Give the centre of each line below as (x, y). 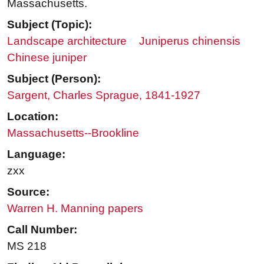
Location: (33, 116)
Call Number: (42, 229)
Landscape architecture (67, 41)
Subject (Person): (54, 78)
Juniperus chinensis (190, 41)
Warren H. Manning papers (75, 208)
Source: (28, 192)
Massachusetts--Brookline (73, 133)
